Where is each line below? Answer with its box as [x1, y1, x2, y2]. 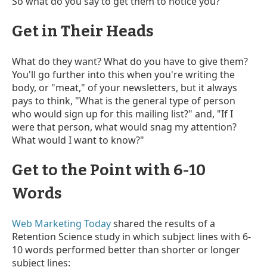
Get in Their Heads [12, 21, 154, 41]
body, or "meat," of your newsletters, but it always [12, 80, 237, 94]
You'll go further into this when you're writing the [12, 67, 235, 81]
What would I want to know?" [12, 133, 144, 147]
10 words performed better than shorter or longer [12, 243, 240, 256]
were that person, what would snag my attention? [12, 120, 237, 133]
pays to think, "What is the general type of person [12, 94, 235, 107]
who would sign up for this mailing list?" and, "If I [12, 107, 233, 120]
